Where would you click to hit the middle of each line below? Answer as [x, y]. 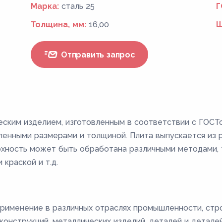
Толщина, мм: [59, 25]
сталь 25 [78, 6]
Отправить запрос [97, 55]
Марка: [45, 6]
